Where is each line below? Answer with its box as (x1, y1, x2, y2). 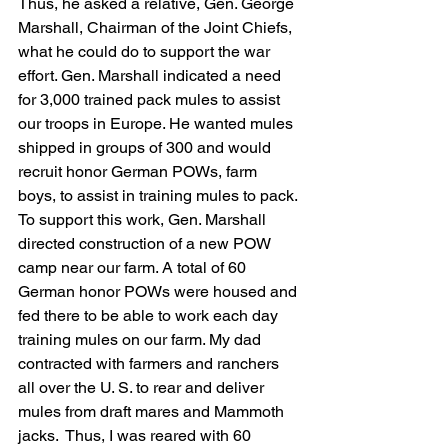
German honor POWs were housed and (18, 282, 301, 301)
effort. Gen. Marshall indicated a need (18, 66, 285, 85)
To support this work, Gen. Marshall (18, 210, 270, 229)
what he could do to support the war (18, 42, 274, 61)
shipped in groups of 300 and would (18, 138, 275, 157)
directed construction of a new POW (18, 234, 275, 253)
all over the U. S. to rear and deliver (18, 378, 268, 397)
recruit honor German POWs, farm (18, 162, 261, 181)
